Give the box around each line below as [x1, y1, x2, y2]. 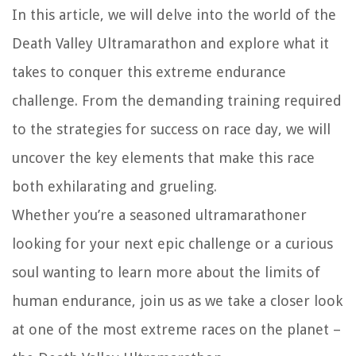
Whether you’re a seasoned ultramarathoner [12, 207, 307, 224]
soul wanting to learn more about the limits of [12, 264, 320, 281]
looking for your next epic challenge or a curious [12, 235, 333, 253]
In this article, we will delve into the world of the [12, 6, 336, 24]
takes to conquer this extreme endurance [12, 64, 286, 81]
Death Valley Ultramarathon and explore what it [12, 35, 329, 52]
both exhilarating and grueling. [12, 178, 217, 195]
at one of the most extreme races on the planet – [12, 321, 341, 339]
